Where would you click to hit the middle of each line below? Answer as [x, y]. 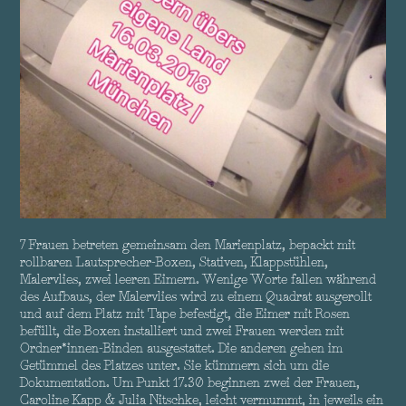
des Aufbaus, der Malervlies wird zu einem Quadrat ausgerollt [196, 297]
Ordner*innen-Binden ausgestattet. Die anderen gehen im [182, 348]
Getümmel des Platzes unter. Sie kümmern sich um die [175, 366]
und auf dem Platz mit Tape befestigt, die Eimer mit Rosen [185, 314]
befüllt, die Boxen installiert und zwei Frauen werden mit [182, 331]
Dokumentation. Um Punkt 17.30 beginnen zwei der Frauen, [190, 383]
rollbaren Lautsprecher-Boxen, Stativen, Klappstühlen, [174, 262]
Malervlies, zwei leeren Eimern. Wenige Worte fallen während [198, 280]
